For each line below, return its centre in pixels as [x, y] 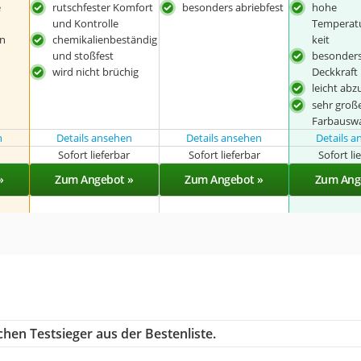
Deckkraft [335, 72]
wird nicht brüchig [95, 72]
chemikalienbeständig [104, 39]
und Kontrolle [85, 23]
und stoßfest [83, 56]
